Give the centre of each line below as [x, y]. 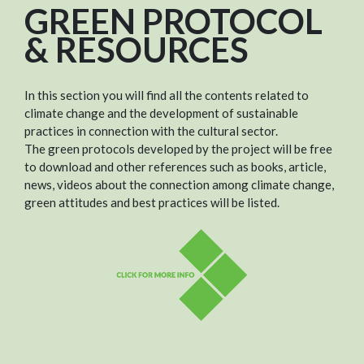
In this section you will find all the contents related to [167, 95]
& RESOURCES [136, 49]
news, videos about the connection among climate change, [179, 185]
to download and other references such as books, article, [175, 167]
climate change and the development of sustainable [161, 113]
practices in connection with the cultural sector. [151, 131]
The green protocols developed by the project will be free [178, 149]
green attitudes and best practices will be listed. [152, 203]
